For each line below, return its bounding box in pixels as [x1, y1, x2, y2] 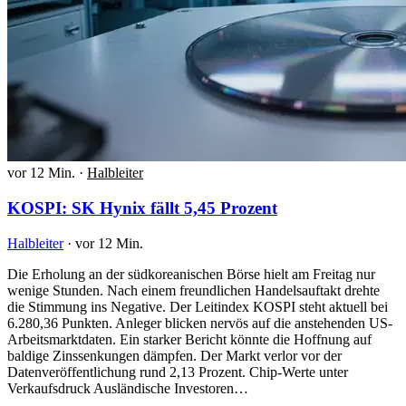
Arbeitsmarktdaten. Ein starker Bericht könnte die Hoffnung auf [7, 331, 372, 347]
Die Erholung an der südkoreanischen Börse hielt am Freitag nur [7, 266, 375, 282]
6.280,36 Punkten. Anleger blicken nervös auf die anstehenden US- [7, 314, 392, 331]
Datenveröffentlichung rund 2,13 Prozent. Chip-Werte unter [7, 363, 348, 380]
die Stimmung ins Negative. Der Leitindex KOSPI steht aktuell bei [7, 298, 388, 314]
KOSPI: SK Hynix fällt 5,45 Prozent [7, 198, 277, 217]
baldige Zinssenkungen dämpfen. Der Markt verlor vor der [7, 347, 342, 363]
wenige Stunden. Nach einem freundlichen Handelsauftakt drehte [7, 282, 380, 298]
